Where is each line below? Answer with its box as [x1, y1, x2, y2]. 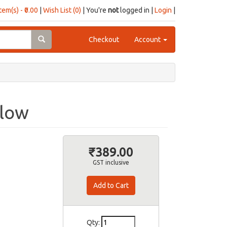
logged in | [119, 6, 155, 14]
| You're [81, 6, 108, 14]
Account [134, 35, 162, 44]
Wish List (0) [43, 6, 81, 14]
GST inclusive [92, 159, 129, 166]
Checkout [89, 35, 119, 44]
